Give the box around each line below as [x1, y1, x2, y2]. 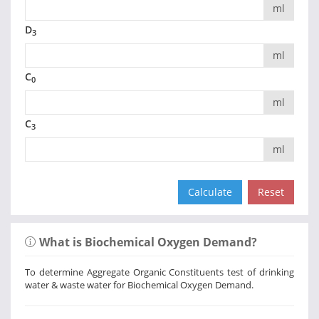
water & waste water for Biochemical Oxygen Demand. [25, 278, 253, 292]
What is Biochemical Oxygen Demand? [39, 234, 257, 251]
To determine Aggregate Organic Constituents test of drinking [25, 266, 294, 279]
